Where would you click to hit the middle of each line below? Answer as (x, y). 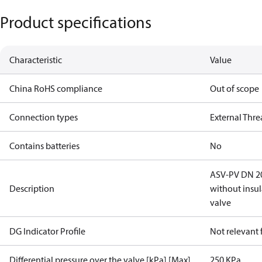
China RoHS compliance (56, 88)
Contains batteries (44, 146)
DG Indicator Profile (47, 231)
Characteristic (36, 60)
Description (32, 188)
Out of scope (235, 88)
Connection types (44, 117)
